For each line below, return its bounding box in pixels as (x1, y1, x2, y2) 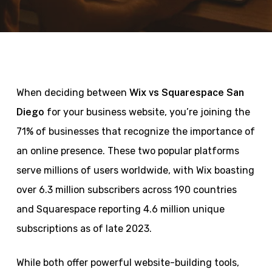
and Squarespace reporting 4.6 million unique (16, 203, 225, 215)
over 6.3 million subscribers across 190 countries (16, 184, 237, 195)
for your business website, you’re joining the (44, 106, 250, 118)
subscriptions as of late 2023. (16, 223, 154, 234)
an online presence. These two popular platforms (16, 145, 239, 157)
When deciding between (16, 87, 129, 98)
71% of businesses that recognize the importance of (16, 126, 255, 137)
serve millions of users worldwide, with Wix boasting (16, 165, 254, 176)
